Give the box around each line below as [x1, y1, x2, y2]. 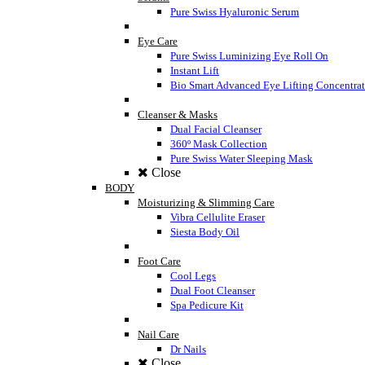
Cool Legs [170, 270, 216, 283]
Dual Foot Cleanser [170, 284, 255, 297]
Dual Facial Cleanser [170, 123, 262, 136]
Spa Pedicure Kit [170, 299, 244, 312]
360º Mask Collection [170, 138, 267, 151]
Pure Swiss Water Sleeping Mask [170, 152, 313, 165]
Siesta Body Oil [170, 226, 240, 239]
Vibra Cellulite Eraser [170, 211, 265, 224]
